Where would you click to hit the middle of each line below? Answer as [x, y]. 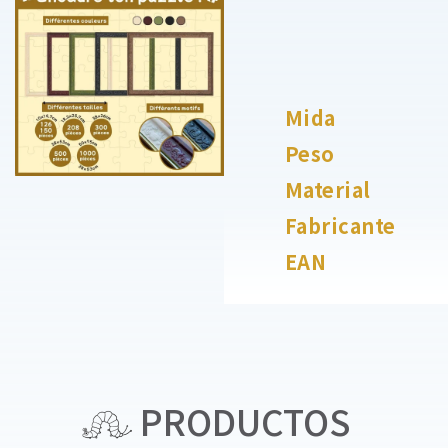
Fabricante [340, 225]
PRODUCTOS [241, 420]
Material [327, 189]
